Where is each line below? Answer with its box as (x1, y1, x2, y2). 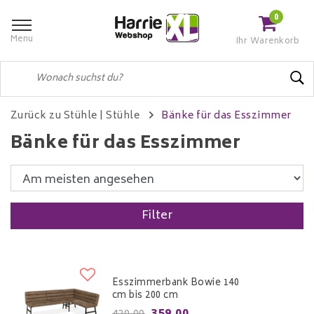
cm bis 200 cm (112, 288, 179, 304)
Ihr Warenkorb (235, 34, 300, 49)
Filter (141, 206, 173, 226)
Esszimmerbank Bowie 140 (112, 275, 240, 292)
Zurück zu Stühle (11, 107, 97, 125)
